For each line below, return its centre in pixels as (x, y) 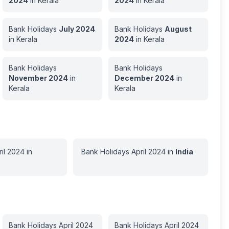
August (178, 29)
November (28, 78)
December (134, 78)
